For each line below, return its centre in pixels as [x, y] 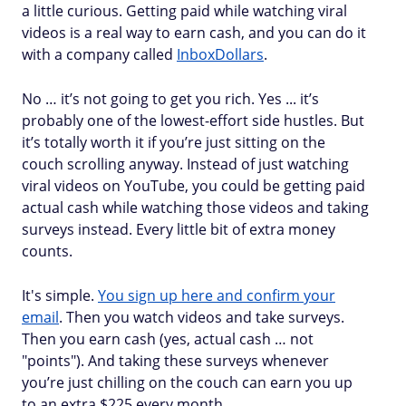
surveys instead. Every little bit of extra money [179, 229]
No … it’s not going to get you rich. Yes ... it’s [170, 99]
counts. [47, 251]
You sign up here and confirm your [217, 295]
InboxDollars [220, 54]
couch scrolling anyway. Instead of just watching [185, 164]
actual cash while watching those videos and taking [195, 208]
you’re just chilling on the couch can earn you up [187, 382]
